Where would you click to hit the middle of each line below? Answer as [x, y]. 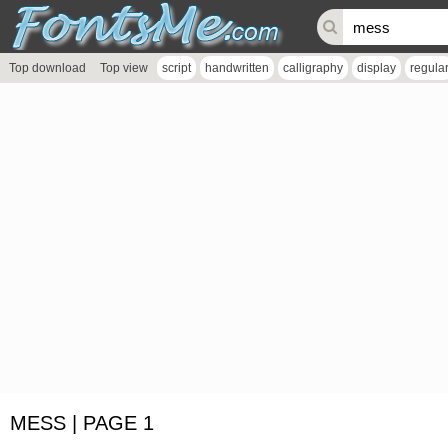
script [176, 68]
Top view [124, 68]
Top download [47, 68]
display [376, 68]
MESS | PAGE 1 [82, 423]
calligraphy [313, 68]
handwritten [237, 68]
